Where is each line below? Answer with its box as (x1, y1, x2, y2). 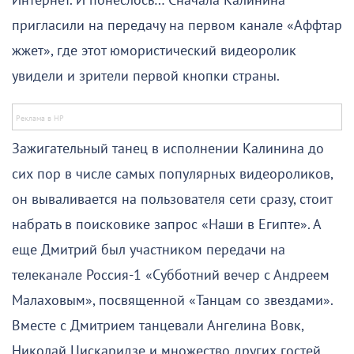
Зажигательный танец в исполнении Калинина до (12, 141, 324, 158)
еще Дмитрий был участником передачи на (12, 242, 285, 259)
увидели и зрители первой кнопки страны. (12, 68, 280, 85)
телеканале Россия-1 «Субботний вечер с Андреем (12, 267, 330, 284)
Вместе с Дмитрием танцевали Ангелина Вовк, (12, 318, 303, 335)
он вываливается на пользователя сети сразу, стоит (12, 191, 332, 209)
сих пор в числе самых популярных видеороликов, (12, 166, 333, 183)
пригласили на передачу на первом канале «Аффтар (12, 17, 342, 35)
